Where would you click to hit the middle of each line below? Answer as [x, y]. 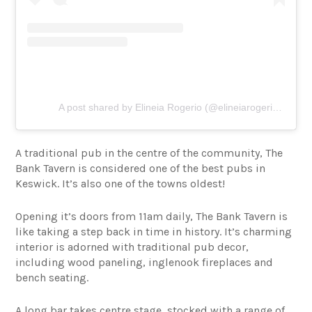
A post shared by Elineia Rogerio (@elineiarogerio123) [278, 107]
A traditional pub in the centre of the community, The [149, 153]
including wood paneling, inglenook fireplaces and [145, 262]
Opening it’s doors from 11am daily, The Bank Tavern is [152, 216]
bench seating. [52, 277]
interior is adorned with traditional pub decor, [132, 247]
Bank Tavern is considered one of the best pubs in [141, 168]
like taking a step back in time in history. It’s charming [154, 231]
